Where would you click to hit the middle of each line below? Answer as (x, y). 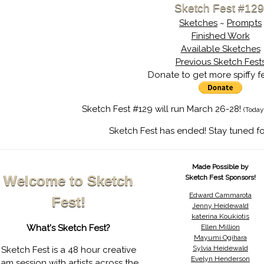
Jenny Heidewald (220, 206)
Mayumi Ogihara (220, 237)
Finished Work (220, 36)
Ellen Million (220, 227)
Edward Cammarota (220, 195)
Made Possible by (220, 167)
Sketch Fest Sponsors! (220, 177)
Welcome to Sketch (69, 181)
